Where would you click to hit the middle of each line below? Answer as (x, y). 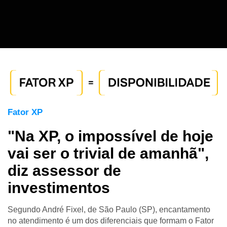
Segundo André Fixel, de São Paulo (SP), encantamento (109, 209)
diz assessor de (64, 170)
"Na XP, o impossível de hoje (110, 136)
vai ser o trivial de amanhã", (108, 153)
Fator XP (25, 112)
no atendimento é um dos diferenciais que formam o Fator (111, 220)
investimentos (59, 187)
